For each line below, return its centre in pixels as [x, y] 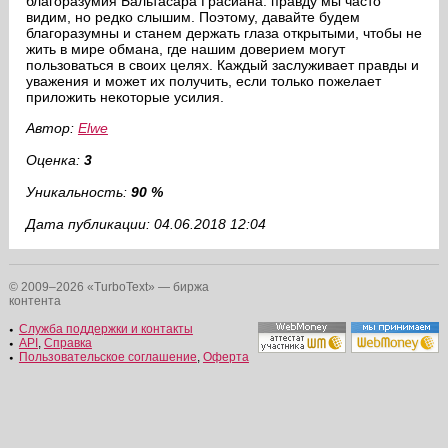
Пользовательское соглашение [107, 357]
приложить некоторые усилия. [124, 97]
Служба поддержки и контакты [105, 329]
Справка [67, 343]
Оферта [225, 357]
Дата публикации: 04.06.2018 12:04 [145, 224]
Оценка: [54, 160]
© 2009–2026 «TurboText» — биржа [108, 287]
